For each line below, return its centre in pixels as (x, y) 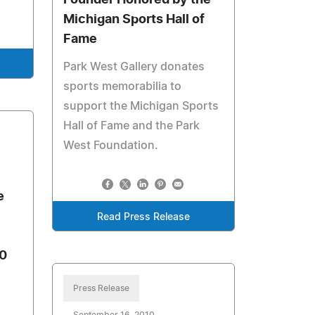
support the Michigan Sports (141, 106)
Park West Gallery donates (134, 67)
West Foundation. (111, 146)
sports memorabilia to (123, 86)
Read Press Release (144, 217)
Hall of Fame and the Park (132, 126)
